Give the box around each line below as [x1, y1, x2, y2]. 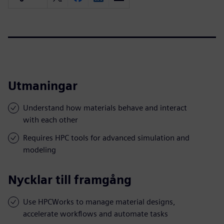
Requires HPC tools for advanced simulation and [23, 132, 189, 142]
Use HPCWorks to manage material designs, [23, 196, 175, 206]
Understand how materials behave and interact [23, 102, 187, 112]
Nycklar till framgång [8, 172, 131, 187]
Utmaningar [8, 78, 77, 93]
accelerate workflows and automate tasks [23, 208, 168, 218]
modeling [23, 144, 56, 154]
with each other [23, 114, 78, 124]
